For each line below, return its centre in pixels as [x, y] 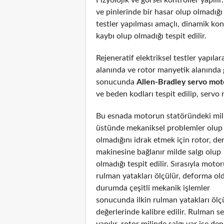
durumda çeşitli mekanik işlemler [153, 188]
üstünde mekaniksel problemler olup [159, 128]
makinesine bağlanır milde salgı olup [158, 152]
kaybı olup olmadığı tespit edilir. [151, 36]
